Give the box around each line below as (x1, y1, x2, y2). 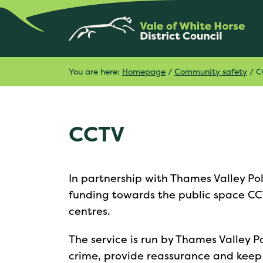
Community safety (174, 66, 247, 77)
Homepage (122, 66, 166, 77)
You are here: (69, 66, 122, 77)
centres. (69, 204, 110, 218)
